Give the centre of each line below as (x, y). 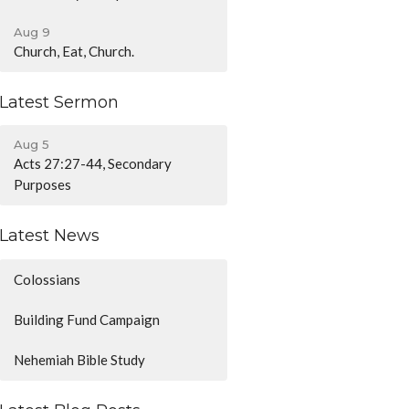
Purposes (43, 185)
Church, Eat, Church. (74, 51)
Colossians (47, 279)
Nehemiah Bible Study (80, 359)
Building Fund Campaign (87, 319)
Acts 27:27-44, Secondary (93, 164)
